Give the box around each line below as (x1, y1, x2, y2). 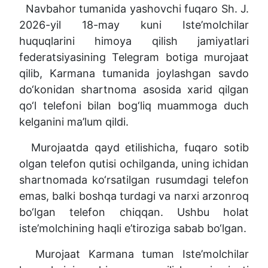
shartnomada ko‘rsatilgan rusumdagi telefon (19, 173, 249, 186)
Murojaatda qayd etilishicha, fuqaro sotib (19, 141, 249, 154)
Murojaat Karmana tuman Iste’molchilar (19, 247, 249, 260)
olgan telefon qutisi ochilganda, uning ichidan (19, 157, 249, 170)
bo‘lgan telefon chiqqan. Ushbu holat (19, 205, 249, 218)
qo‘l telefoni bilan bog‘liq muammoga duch (19, 99, 249, 112)
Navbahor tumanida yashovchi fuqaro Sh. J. (19, 2, 249, 15)
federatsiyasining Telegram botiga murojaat (19, 50, 249, 63)
